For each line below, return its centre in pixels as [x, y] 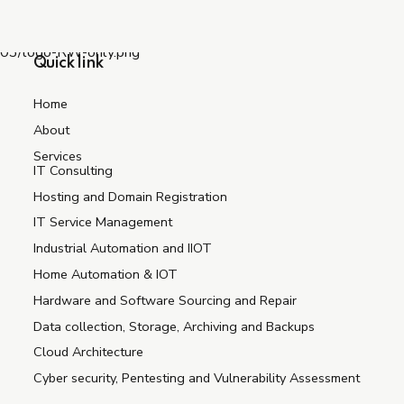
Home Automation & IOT [106, 275]
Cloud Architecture [89, 352]
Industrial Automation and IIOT [123, 248]
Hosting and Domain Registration [131, 196]
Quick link [69, 64]
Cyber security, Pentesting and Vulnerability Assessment [197, 378]
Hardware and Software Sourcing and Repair [165, 300]
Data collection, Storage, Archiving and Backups [174, 326]
